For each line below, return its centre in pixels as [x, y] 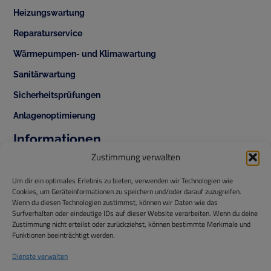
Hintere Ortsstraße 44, [76, 261]
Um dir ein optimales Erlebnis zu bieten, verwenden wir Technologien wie [122, 181]
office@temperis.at [70, 173]
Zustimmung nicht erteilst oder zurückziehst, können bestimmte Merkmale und [131, 224]
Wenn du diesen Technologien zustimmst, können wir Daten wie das [115, 202]
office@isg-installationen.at [86, 196]
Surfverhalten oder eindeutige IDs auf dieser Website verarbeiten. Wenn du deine [135, 213]
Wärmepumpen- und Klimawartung [85, 53]
